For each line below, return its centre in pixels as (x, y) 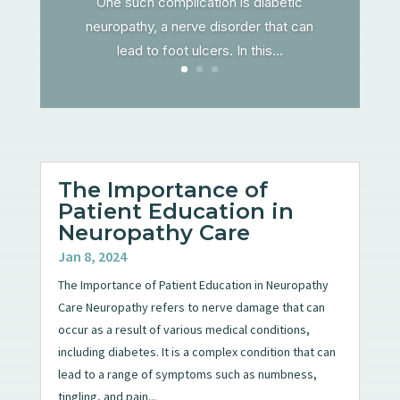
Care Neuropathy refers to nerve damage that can (191, 307)
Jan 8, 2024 (92, 256)
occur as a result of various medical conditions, (183, 329)
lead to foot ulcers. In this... (200, 50)
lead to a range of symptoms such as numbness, (187, 374)
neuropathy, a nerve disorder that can (200, 26)
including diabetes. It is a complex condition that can (196, 351)
